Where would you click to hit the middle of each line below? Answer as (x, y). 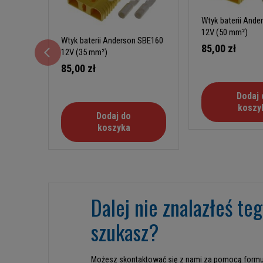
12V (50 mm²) (225, 32)
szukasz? (125, 232)
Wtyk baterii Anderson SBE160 (112, 41)
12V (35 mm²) (84, 53)
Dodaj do (114, 116)
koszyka (114, 128)
